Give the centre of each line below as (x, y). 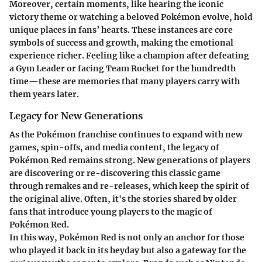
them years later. (44, 94)
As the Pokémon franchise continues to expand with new (126, 134)
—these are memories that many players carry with (134, 81)
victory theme (38, 17)
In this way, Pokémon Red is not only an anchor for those (127, 237)
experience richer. (48, 55)
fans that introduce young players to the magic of (111, 211)
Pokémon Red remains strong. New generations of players (130, 160)
